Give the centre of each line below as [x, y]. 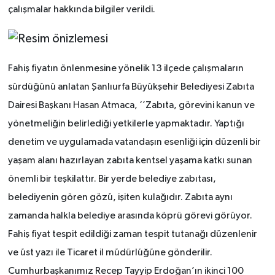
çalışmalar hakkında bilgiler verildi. [81, 10]
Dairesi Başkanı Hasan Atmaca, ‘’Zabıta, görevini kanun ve [131, 105]
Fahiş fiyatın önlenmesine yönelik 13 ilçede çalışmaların [126, 68]
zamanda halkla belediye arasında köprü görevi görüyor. [130, 216]
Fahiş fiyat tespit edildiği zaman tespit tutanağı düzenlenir [132, 234]
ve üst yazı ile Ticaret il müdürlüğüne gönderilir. [110, 253]
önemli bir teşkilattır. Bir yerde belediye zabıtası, [112, 179]
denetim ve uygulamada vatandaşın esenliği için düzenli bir [134, 142]
